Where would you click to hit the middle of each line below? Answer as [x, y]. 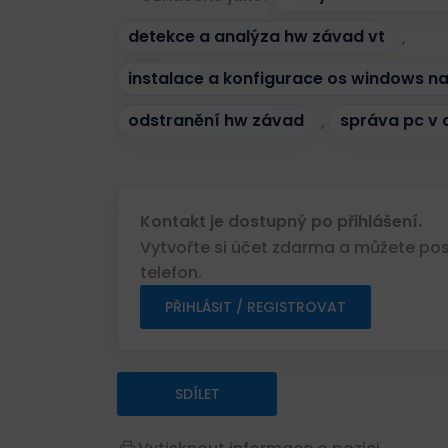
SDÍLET [197, 393]
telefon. [171, 272]
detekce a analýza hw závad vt [256, 37]
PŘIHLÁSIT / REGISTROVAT [255, 306]
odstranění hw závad [216, 121]
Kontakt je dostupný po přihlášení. [281, 221]
